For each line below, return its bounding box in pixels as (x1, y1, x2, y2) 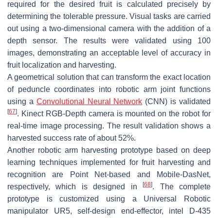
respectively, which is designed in (7, 182, 143, 191)
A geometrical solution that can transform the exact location (7, 73, 211, 81)
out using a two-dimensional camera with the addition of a (7, 24, 211, 33)
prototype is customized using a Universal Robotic (7, 194, 211, 203)
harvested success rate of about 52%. (7, 133, 136, 142)
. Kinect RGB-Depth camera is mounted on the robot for (17, 109, 211, 118)
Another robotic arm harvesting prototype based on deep (7, 145, 211, 154)
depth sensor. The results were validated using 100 (7, 36, 211, 45)
